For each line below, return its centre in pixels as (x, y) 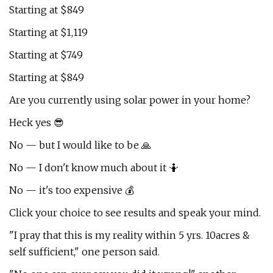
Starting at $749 (46, 55)
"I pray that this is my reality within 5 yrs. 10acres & (129, 235)
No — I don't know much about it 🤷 (94, 168)
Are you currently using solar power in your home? (130, 100)
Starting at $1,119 (48, 32)
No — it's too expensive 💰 (72, 190)
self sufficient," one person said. (84, 252)
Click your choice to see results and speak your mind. (135, 213)
